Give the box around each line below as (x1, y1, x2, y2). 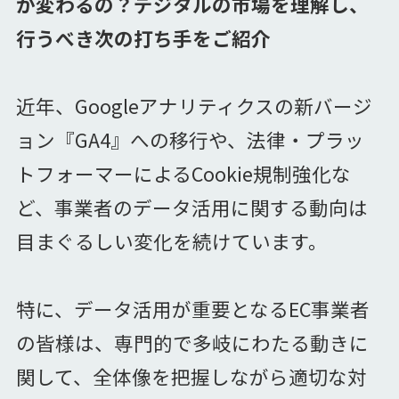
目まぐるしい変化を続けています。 (15, 227, 328, 256)
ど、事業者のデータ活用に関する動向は (15, 193, 368, 222)
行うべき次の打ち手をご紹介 (15, 24, 271, 53)
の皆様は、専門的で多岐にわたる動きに (15, 329, 369, 357)
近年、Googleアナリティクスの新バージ (15, 92, 372, 120)
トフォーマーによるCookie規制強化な (15, 159, 351, 188)
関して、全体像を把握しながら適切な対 (15, 362, 367, 391)
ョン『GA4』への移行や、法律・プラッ (15, 126, 364, 154)
